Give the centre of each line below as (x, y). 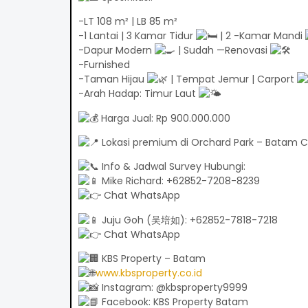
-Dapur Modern (116, 51)
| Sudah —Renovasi (222, 51)
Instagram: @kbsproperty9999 (173, 288)
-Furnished (104, 65)
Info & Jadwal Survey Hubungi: (172, 167)
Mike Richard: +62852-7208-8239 (179, 181)
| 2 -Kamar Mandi (261, 36)
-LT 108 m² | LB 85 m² (128, 22)
